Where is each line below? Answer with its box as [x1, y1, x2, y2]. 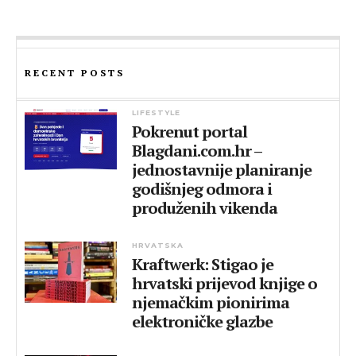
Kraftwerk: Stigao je [132, 253, 274, 275]
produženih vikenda [132, 197, 278, 219]
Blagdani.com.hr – [132, 140, 262, 161]
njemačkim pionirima [132, 292, 290, 313]
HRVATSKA [132, 241, 184, 250]
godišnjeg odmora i [132, 178, 273, 199]
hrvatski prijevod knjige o [132, 273, 318, 294]
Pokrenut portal [132, 121, 248, 142]
